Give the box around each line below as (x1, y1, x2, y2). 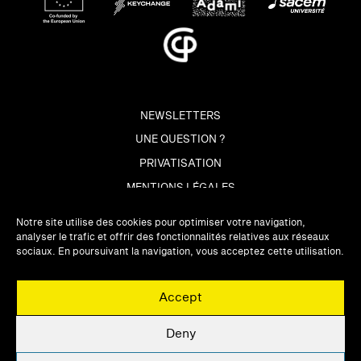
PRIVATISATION (139, 156, 222, 172)
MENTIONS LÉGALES (126, 179, 235, 196)
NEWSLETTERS (140, 107, 221, 124)
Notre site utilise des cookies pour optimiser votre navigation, (16, 215, 305, 230)
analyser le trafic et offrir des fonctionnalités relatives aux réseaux (16, 230, 330, 245)
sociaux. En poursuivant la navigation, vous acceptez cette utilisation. (16, 244, 344, 259)
